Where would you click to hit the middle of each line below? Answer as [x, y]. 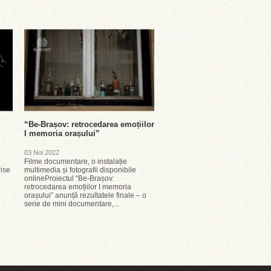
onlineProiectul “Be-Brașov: [69, 178]
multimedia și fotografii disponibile [80, 170]
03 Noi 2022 [42, 152]
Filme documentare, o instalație [76, 162]
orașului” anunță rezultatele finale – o [85, 195]
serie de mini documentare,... [72, 204]
